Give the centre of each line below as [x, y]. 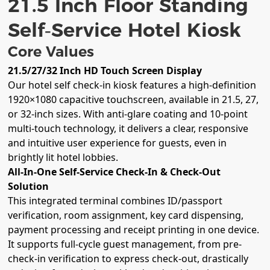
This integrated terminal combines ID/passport [115, 201]
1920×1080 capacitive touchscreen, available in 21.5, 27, [133, 100]
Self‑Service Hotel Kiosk [125, 30]
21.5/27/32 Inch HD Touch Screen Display [105, 71]
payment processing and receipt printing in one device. [134, 230]
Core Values [51, 51]
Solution [29, 187]
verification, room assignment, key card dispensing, [126, 215]
